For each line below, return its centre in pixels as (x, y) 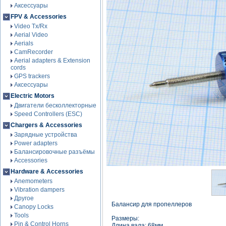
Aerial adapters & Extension (52, 61)
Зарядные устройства (46, 135)
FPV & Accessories (39, 17)
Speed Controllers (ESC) (48, 114)
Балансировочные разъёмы (54, 152)
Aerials (24, 43)
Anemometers (33, 181)
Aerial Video (31, 35)
